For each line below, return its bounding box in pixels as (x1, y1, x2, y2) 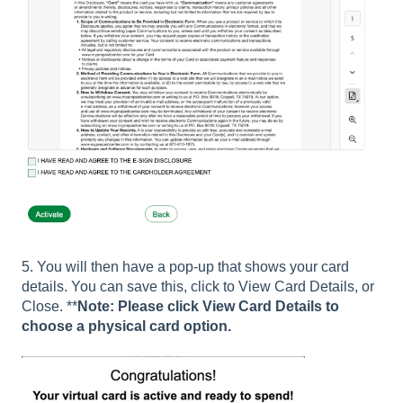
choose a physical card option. (22, 318, 235, 334)
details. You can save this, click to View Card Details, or (22, 278, 374, 294)
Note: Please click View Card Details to (77, 298, 339, 314)
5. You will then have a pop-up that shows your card (22, 258, 349, 274)
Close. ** (22, 298, 77, 314)
